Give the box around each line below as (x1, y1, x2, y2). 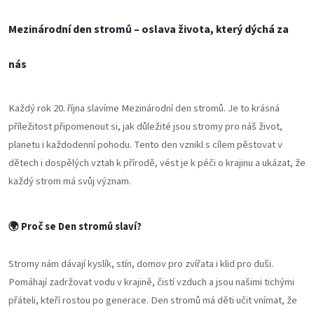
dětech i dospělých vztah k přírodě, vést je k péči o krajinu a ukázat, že (8, 156, 306, 171)
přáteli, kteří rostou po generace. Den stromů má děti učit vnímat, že (8, 293, 297, 308)
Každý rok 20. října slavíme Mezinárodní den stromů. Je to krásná (8, 101, 280, 116)
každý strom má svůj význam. (8, 174, 131, 189)
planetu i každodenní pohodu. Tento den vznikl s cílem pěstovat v (8, 137, 282, 153)
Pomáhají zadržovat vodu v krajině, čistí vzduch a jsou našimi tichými (8, 275, 294, 290)
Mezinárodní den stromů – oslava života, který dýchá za (8, 22, 289, 38)
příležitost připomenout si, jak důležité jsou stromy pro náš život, (8, 119, 282, 135)
